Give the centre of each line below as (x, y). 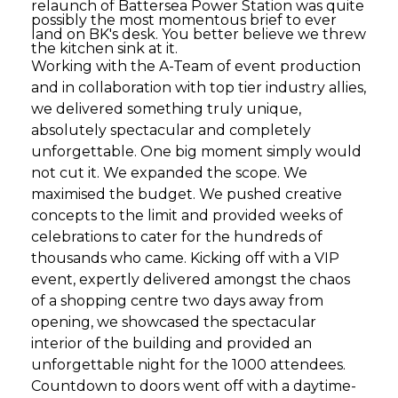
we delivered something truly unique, (166, 109)
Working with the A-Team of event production (196, 66)
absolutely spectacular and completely (171, 130)
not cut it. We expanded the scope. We (169, 173)
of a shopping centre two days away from (177, 301)
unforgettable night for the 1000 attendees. (188, 365)
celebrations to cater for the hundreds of (177, 237)
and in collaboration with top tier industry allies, (199, 88)
